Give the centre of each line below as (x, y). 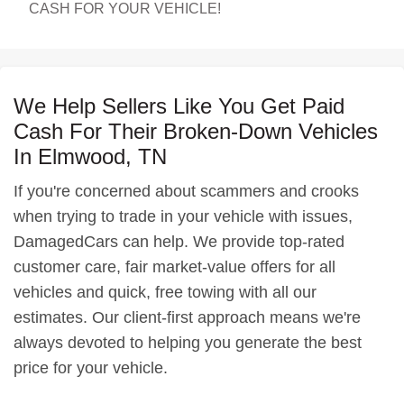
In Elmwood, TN (90, 156)
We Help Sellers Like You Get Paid (179, 106)
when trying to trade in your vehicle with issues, (183, 216)
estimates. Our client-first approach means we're (187, 317)
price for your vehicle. (91, 368)
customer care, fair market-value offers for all (174, 267)
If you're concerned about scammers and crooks (186, 191)
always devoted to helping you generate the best (188, 343)
